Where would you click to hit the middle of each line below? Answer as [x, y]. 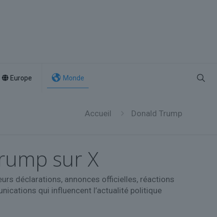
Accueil [98, 113]
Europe [21, 78]
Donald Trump [157, 113]
